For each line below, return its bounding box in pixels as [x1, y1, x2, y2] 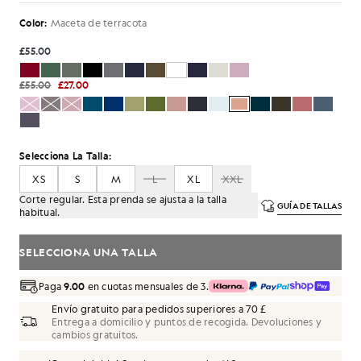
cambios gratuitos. [52, 328, 139, 341]
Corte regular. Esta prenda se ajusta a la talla [19, 193, 226, 205]
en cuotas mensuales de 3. [85, 280, 209, 293]
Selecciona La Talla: [19, 149, 111, 162]
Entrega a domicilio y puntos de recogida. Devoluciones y [52, 315, 322, 328]
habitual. [19, 205, 60, 218]
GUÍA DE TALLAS [276, 200, 342, 211]
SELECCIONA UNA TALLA [19, 245, 158, 259]
